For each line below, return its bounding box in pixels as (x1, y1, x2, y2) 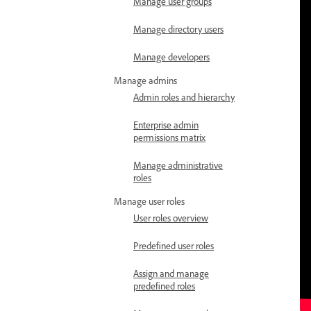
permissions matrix (133, 131, 205, 143)
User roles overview (133, 212, 208, 224)
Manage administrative (133, 159, 223, 171)
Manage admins (114, 74, 177, 86)
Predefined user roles (133, 239, 214, 251)
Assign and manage (133, 267, 209, 279)
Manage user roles (114, 195, 185, 207)
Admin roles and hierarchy (133, 91, 235, 103)
